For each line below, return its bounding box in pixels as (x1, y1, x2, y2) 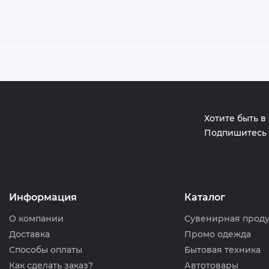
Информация (9, 192, 77, 203)
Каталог (184, 192, 225, 203)
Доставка (9, 229, 50, 240)
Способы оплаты (9, 244, 82, 255)
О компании (9, 213, 64, 224)
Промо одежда (184, 229, 251, 240)
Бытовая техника (184, 244, 261, 255)
